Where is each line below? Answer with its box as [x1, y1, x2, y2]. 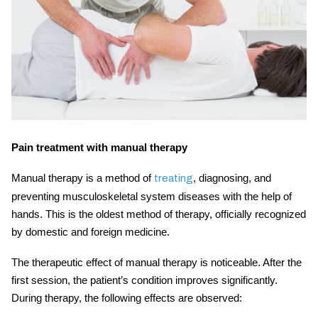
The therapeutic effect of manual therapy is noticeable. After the [11, 256, 302, 269]
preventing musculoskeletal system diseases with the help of [11, 190, 292, 203]
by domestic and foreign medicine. [11, 226, 170, 238]
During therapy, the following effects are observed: [11, 292, 242, 305]
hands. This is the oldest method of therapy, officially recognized [11, 208, 306, 221]
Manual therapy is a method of [11, 172, 154, 185]
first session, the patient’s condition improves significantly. [11, 274, 278, 287]
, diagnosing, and [193, 172, 271, 185]
